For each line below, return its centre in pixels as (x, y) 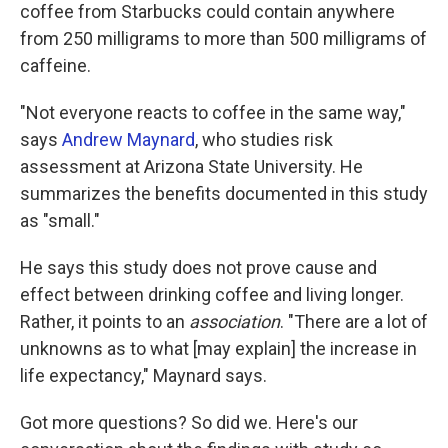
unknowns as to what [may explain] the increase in (218, 348)
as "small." (60, 220)
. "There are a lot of (354, 321)
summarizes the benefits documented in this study (224, 193)
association (234, 321)
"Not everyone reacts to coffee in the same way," (213, 112)
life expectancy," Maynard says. (143, 375)
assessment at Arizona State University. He (191, 166)
